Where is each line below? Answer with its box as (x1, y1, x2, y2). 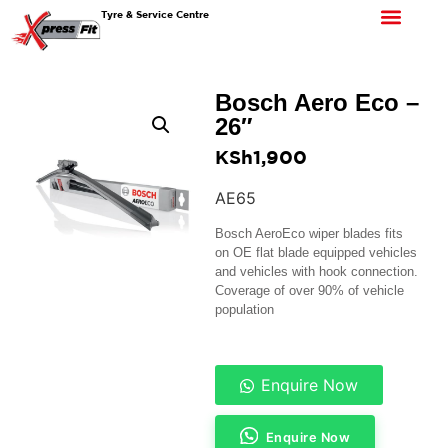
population (215, 302, 275, 318)
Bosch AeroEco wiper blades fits (215, 226, 404, 242)
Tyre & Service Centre (101, 8, 210, 20)
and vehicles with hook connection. (215, 264, 419, 280)
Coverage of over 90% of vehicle (215, 283, 405, 299)
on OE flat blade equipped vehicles (215, 245, 418, 261)
